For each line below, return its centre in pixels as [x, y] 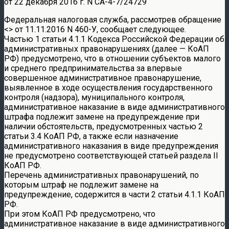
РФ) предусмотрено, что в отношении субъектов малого [112, 58]
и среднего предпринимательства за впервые [93, 68]
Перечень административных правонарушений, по [101, 175]
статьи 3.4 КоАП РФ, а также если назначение [91, 136]
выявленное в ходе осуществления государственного [108, 87]
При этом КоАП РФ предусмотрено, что [80, 214]
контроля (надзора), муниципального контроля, [94, 97]
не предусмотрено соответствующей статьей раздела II [111, 155]
